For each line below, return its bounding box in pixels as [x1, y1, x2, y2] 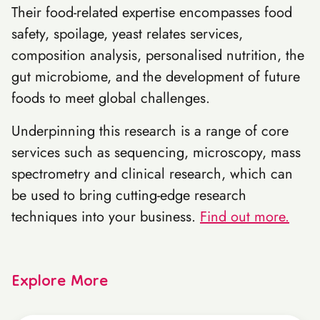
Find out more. [200, 206, 289, 227]
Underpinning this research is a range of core [11, 121, 289, 141]
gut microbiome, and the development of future [11, 66, 300, 87]
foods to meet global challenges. [11, 88, 210, 109]
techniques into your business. [11, 206, 200, 227]
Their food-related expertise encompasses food [11, 2, 292, 23]
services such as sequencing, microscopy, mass [11, 142, 301, 163]
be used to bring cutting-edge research [11, 185, 246, 206]
